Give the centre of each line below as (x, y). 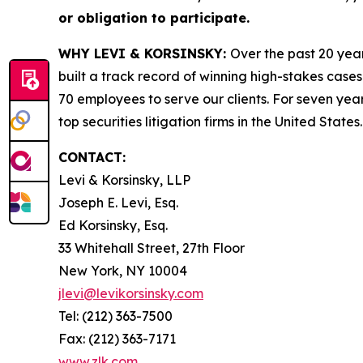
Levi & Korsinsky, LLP (124, 179)
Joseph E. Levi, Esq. (118, 202)
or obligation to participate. (154, 17)
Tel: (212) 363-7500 (115, 316)
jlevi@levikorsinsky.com (131, 293)
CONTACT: (92, 157)
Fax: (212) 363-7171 (117, 338)
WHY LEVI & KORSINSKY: (144, 53)
